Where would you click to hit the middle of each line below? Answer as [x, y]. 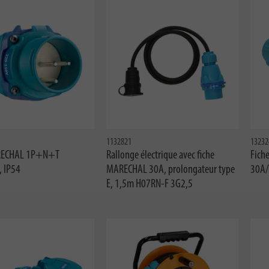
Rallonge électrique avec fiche [160, 155]
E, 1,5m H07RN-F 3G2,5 [149, 184]
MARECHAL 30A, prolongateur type [170, 170]
